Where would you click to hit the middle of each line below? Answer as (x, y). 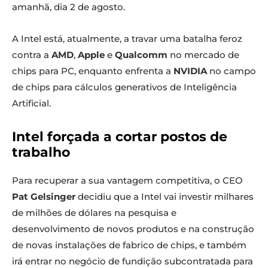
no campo (232, 71)
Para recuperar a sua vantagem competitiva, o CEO (127, 181)
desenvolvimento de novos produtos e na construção (133, 229)
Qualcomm (141, 55)
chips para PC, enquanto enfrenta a (93, 71)
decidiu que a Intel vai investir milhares (165, 197)
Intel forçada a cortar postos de (120, 137)
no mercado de (203, 55)
